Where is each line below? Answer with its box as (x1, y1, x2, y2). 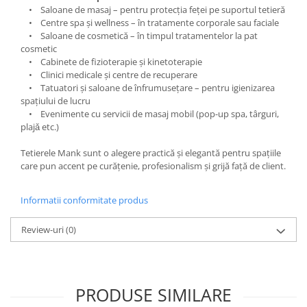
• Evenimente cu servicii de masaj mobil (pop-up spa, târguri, (21, 107, 279, 120)
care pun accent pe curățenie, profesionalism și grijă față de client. (21, 159, 286, 172)
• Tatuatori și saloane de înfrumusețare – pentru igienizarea (21, 81, 275, 94)
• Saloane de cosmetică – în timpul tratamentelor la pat (21, 29, 258, 42)
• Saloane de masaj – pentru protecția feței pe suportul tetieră (21, 3, 285, 16)
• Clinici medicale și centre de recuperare (21, 68, 197, 81)
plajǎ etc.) (21, 120, 59, 133)
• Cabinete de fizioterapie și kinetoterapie (21, 55, 202, 68)
